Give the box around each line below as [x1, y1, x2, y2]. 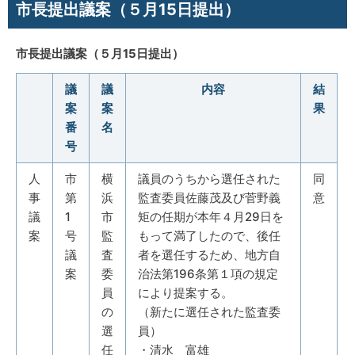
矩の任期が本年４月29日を [138, 208, 284, 224]
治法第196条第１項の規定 [138, 265, 278, 281]
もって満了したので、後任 [138, 227, 281, 243]
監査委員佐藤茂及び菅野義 [138, 189, 281, 205]
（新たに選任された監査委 [138, 303, 281, 319]
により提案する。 [138, 284, 233, 300]
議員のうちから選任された [138, 170, 281, 186]
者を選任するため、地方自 [138, 246, 281, 262]
